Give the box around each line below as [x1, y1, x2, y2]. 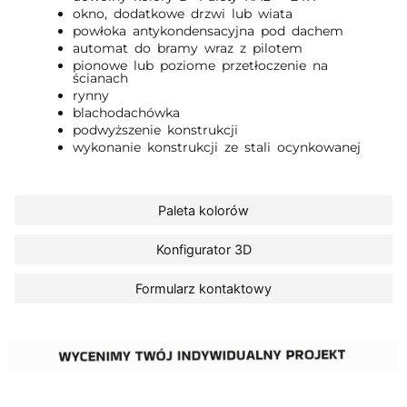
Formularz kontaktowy [135, 281, 272, 297]
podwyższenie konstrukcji [73, 122, 239, 139]
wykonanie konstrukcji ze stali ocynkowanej [73, 139, 362, 156]
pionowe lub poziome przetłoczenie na [73, 57, 329, 74]
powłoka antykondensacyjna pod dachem [73, 23, 344, 40]
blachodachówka [73, 104, 181, 122]
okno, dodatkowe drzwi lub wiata [73, 5, 293, 23]
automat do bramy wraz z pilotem [73, 40, 303, 57]
